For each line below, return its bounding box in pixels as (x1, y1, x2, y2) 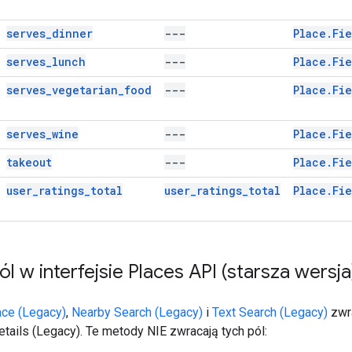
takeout (6, 154, 52, 170)
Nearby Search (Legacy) (71, 304, 203, 320)
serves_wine (6, 126, 79, 141)
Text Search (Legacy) (212, 304, 328, 320)
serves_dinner (6, 25, 93, 41)
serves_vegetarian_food (6, 82, 152, 97)
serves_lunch (6, 53, 86, 69)
